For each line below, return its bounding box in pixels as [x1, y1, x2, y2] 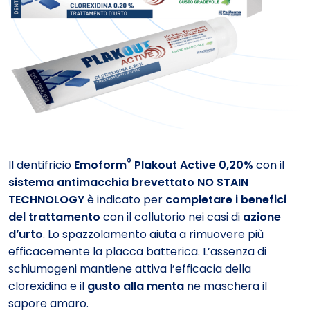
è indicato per [84, 191, 165, 208]
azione [243, 208, 281, 225]
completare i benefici [165, 191, 286, 208]
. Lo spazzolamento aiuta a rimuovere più [43, 226, 264, 242]
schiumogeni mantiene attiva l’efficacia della [8, 260, 251, 277]
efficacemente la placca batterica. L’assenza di [8, 243, 266, 259]
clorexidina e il [8, 277, 87, 294]
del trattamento [8, 208, 100, 225]
